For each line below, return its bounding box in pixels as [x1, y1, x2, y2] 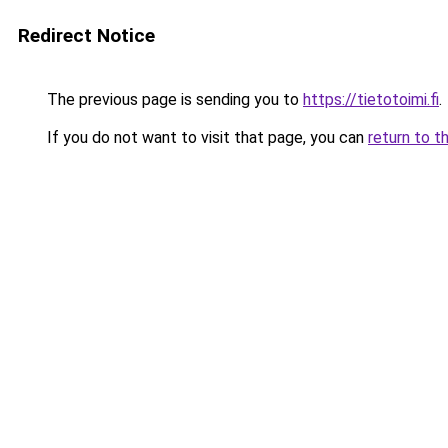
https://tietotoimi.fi [303, 90, 439, 109]
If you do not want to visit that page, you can [43, 128, 368, 147]
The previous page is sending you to [43, 90, 303, 109]
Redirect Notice [18, 24, 155, 47]
